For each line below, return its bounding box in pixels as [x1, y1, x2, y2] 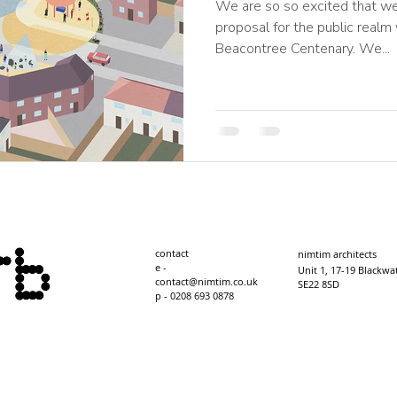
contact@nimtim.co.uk [155, 275, 258, 288]
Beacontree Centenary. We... [215, 39, 390, 58]
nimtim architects [298, 247, 377, 261]
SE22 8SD [298, 277, 339, 291]
